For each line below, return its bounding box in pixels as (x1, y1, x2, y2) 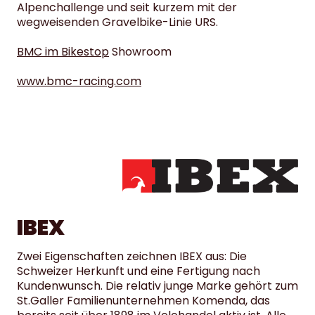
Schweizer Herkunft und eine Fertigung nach (17, 263, 260, 280)
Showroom (109, 44, 172, 60)
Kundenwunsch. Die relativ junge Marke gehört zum (17, 278, 298, 295)
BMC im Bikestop (17, 44, 109, 60)
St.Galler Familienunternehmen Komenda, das (17, 292, 270, 309)
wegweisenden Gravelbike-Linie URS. (17, 14, 218, 31)
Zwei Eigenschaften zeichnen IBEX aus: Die (17, 248, 247, 265)
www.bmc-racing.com (17, 73, 141, 90)
